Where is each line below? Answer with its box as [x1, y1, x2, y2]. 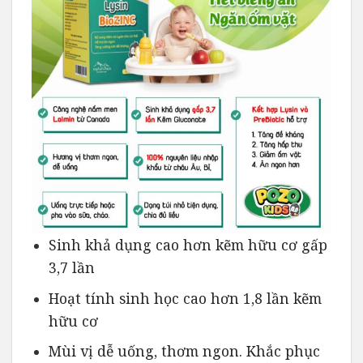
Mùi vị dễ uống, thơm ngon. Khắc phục [48, 341, 320, 361]
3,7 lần [48, 258, 95, 278]
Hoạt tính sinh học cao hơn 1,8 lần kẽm [48, 288, 322, 308]
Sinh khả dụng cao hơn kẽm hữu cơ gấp [48, 235, 327, 255]
